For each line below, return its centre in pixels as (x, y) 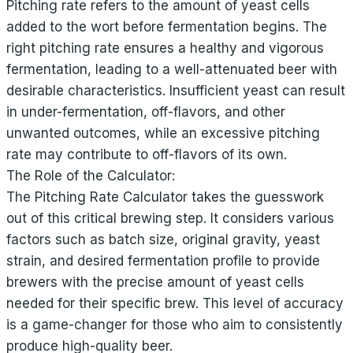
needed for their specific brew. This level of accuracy (175, 303)
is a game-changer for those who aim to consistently (175, 325)
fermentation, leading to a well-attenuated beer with (172, 69)
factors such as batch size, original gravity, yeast (163, 240)
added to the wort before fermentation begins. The (167, 27)
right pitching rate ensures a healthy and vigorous (165, 48)
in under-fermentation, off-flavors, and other (146, 112)
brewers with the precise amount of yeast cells (155, 282)
